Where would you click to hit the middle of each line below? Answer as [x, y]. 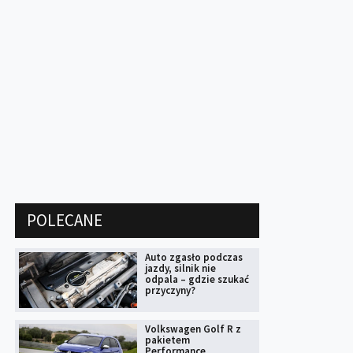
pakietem [167, 340]
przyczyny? [170, 291]
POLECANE [65, 221]
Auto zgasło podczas [194, 258]
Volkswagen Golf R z [193, 329]
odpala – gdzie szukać [197, 280]
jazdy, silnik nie [180, 269]
